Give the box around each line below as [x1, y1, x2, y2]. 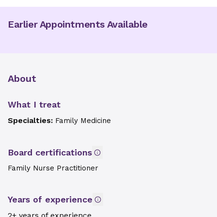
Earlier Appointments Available [8, 18, 148, 30]
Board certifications [8, 147, 92, 157]
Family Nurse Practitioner [8, 164, 98, 172]
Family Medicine [55, 116, 111, 125]
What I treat [8, 99, 61, 109]
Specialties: [8, 116, 55, 125]
